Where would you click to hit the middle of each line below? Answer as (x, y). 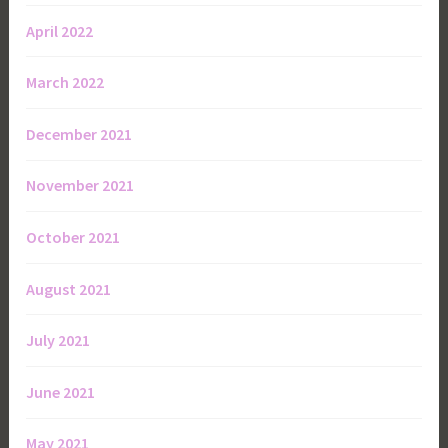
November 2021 (80, 185)
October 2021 (73, 236)
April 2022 (60, 30)
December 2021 (79, 133)
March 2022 (65, 82)
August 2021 (69, 288)
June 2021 (61, 391)
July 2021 (58, 340)
